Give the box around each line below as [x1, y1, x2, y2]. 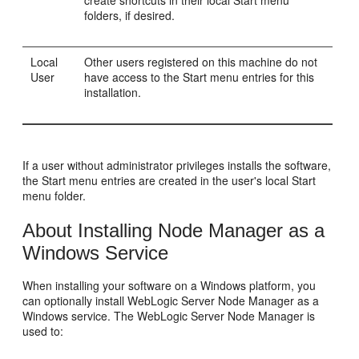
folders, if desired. [84, 6, 175, 23]
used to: [22, 322, 64, 339]
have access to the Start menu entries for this [84, 68, 315, 85]
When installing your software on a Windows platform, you [22, 276, 317, 293]
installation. [84, 83, 142, 100]
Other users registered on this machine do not [84, 53, 318, 70]
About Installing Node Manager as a [22, 219, 325, 241]
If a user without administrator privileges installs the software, [22, 156, 332, 173]
